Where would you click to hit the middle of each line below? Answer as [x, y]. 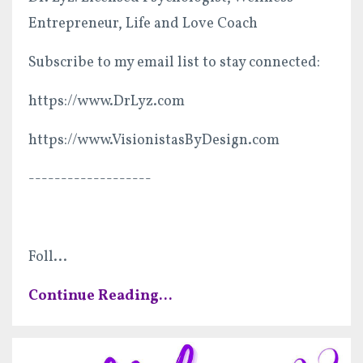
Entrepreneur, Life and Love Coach [143, 23]
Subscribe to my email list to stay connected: [174, 62]
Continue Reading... [100, 296]
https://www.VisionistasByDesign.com [154, 140]
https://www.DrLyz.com [107, 101]
